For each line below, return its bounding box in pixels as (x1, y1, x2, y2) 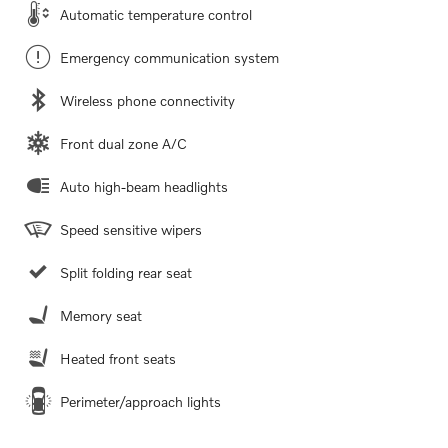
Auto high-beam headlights (60, 178, 228, 196)
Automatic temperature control (60, 6, 252, 24)
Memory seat (60, 307, 142, 325)
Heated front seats (60, 350, 176, 368)
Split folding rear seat (60, 264, 192, 282)
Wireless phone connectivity (60, 92, 235, 110)
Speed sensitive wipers (60, 221, 202, 239)
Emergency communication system (60, 49, 279, 67)
